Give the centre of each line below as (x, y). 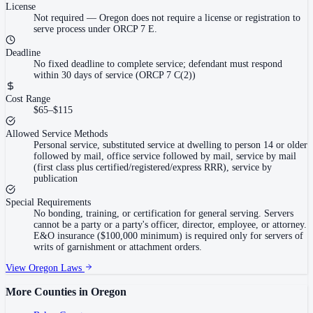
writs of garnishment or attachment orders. (118, 247)
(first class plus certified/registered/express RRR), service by (153, 167)
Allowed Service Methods (57, 133)
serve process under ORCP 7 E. (95, 29)
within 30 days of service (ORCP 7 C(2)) (115, 75)
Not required (59, 17)
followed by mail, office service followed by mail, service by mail (165, 156)
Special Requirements (48, 202)
